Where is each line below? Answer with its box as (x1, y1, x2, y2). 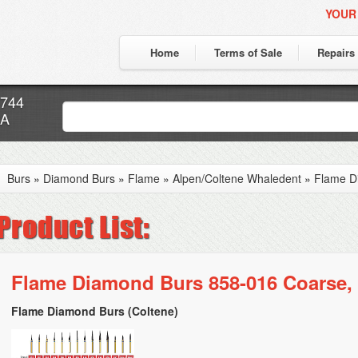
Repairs (317, 45, 355, 60)
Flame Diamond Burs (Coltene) (11, 303, 178, 319)
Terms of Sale (214, 45, 282, 60)
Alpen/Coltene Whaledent (173, 170, 301, 186)
